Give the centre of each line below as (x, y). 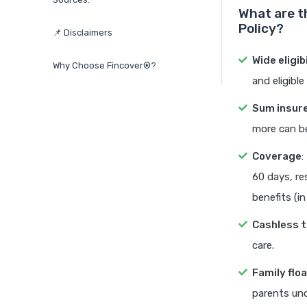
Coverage (277, 157)
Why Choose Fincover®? (105, 66)
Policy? (261, 29)
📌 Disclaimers (83, 33)
